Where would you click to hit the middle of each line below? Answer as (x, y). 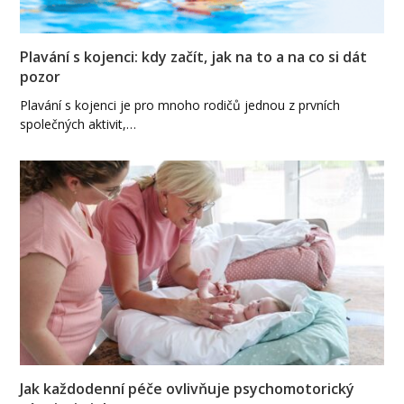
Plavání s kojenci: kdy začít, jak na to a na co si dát (194, 57)
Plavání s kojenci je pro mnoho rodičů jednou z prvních (180, 106)
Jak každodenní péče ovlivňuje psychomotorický (188, 389)
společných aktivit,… (78, 124)
